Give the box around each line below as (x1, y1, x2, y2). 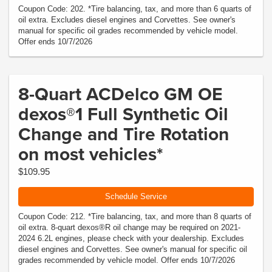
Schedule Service (105, 192, 167, 201)
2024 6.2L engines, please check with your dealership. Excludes (18, 233, 244, 243)
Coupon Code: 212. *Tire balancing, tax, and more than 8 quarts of (18, 211, 251, 221)
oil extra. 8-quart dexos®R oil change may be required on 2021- (18, 222, 240, 232)
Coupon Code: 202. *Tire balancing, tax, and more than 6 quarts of (18, 4, 251, 13)
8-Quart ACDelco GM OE (18, 81, 222, 107)
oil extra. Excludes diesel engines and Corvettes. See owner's (18, 15, 236, 24)
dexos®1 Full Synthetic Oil (18, 101, 228, 127)
